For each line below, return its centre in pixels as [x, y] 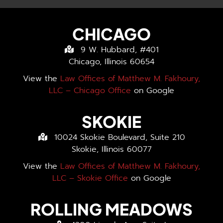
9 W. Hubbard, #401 [118, 50]
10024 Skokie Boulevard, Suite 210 [118, 137]
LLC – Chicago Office [90, 91]
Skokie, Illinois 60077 [111, 149]
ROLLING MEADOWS [111, 209]
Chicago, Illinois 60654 [111, 62]
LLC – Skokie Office [90, 178]
